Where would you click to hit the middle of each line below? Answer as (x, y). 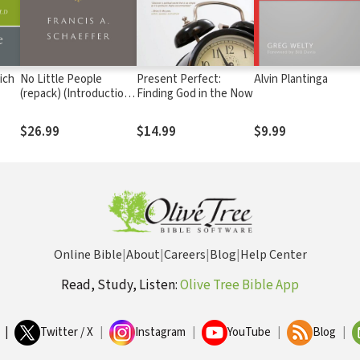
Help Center (273, 255)
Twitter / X (67, 332)
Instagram (160, 332)
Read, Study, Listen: (121, 285)
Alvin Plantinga (290, 79)
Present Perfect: (179, 79)
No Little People (61, 79)
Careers (184, 255)
